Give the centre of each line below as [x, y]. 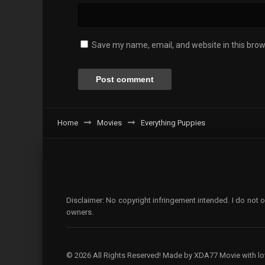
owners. [80, 212]
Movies [109, 122]
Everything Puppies [173, 122]
